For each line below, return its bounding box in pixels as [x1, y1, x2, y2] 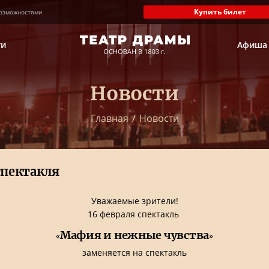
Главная [90, 112, 128, 125]
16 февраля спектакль [88, 208, 181, 220]
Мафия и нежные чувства [60, 228, 209, 242]
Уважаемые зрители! [91, 195, 178, 207]
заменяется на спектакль [82, 247, 187, 258]
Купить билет [194, 7, 246, 17]
